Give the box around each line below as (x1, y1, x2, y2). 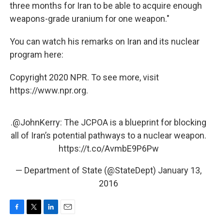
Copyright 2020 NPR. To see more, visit (10, 72, 159, 83)
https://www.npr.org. (10, 85, 88, 96)
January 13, (158, 165, 201, 176)
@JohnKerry (13, 117, 60, 128)
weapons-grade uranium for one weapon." (10, 14, 170, 24)
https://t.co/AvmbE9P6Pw (58, 143, 159, 154)
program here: (10, 49, 63, 60)
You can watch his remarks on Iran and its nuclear (10, 36, 200, 47)
